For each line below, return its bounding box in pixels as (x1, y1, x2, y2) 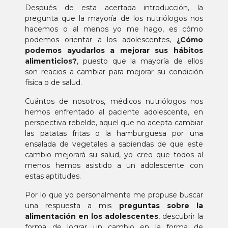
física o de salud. (25, 78, 82, 87)
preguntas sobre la (119, 201, 203, 210)
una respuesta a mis (25, 201, 119, 210)
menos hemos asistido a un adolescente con (25, 161, 203, 170)
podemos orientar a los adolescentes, (25, 35, 171, 44)
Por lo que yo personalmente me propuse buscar (25, 190, 203, 199)
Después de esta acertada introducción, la (25, 3, 203, 12)
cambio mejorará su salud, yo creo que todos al (25, 150, 203, 159)
